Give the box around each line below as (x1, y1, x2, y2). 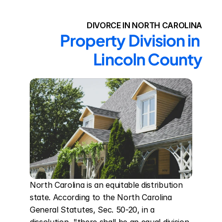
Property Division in (60, 30, 200, 50)
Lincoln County (93, 49, 202, 69)
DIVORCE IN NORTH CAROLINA (87, 20, 202, 30)
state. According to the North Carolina (30, 192, 172, 202)
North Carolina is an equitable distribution (30, 180, 183, 190)
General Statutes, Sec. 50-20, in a (30, 205, 155, 215)
